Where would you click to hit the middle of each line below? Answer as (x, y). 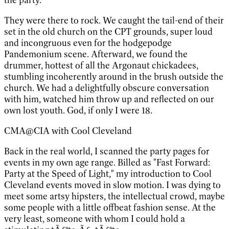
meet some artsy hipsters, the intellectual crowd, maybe (114, 196)
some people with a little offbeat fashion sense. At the (110, 207)
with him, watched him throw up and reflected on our (109, 99)
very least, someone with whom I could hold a (95, 219)
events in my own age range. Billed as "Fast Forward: (107, 162)
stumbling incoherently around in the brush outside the (114, 76)
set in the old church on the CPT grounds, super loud (108, 31)
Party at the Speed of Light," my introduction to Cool (108, 174)
